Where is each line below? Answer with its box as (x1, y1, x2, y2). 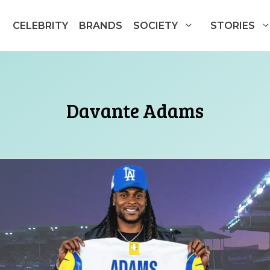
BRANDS (78, 20, 122, 31)
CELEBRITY (12, 20, 68, 31)
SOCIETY (133, 20, 178, 31)
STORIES (210, 20, 255, 31)
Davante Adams (66, 98, 204, 124)
